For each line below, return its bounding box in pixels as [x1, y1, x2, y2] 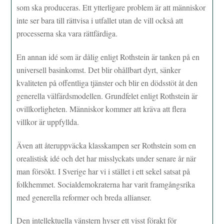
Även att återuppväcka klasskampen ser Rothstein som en [16, 139, 196, 150]
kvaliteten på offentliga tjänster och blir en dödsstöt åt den [16, 77, 198, 88]
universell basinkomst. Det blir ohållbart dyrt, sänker [16, 64, 181, 75]
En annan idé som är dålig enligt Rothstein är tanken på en [16, 51, 200, 62]
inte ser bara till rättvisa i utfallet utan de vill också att [16, 15, 183, 26]
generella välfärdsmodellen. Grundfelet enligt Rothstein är [16, 90, 198, 101]
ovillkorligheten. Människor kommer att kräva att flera [16, 103, 186, 114]
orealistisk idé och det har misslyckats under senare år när [16, 152, 196, 163]
